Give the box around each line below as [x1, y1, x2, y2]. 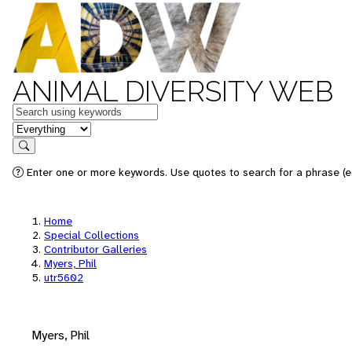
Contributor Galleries [44, 242, 147, 256]
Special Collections [44, 228, 139, 242]
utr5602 [44, 270, 83, 284]
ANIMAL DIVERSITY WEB [13, 75, 333, 108]
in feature [12, 119, 64, 136]
